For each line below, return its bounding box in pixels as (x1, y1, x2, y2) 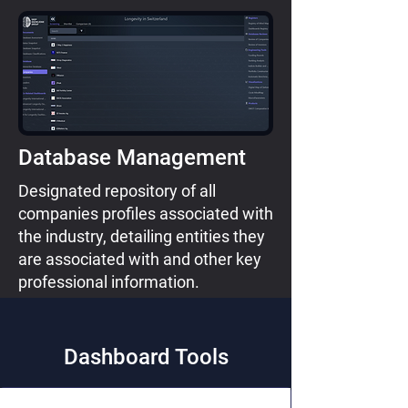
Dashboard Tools (63, 344, 229, 370)
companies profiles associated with (18, 204, 273, 223)
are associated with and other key (18, 250, 261, 269)
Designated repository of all (18, 181, 216, 200)
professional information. (18, 272, 199, 291)
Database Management (18, 145, 246, 170)
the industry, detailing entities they (18, 227, 265, 246)
